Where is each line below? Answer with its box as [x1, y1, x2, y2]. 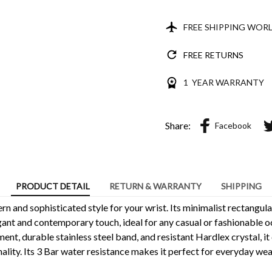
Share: [165, 119, 191, 131]
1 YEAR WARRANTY [183, 77, 264, 88]
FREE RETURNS [183, 49, 243, 60]
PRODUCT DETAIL [15, 181, 90, 192]
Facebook [215, 120, 251, 131]
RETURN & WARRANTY [109, 181, 202, 192]
